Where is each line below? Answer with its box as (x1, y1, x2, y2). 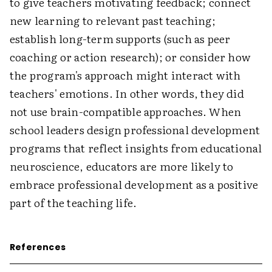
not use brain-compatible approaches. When (10, 103, 242, 120)
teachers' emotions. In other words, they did (10, 85, 244, 101)
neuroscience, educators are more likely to (10, 158, 234, 174)
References (10, 241, 66, 253)
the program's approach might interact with (10, 67, 241, 83)
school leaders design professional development (10, 121, 260, 138)
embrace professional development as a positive (10, 176, 259, 192)
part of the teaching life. (10, 194, 137, 211)
